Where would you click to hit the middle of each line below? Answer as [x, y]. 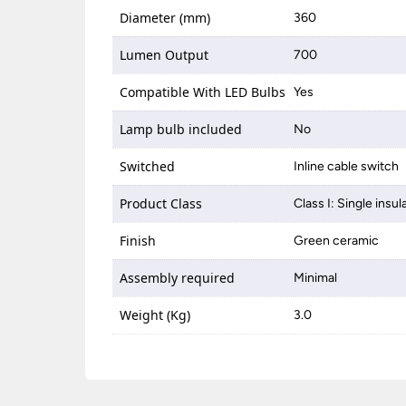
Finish [138, 241]
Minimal [316, 278]
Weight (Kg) [155, 315]
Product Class [161, 204]
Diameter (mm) [165, 18]
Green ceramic [337, 241]
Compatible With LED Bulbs [203, 92]
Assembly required [178, 278]
